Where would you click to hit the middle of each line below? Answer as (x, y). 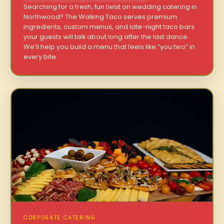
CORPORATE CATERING (60, 218)
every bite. (41, 56)
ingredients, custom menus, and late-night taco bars (109, 26)
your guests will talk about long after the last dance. (106, 36)
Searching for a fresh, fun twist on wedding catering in (110, 6)
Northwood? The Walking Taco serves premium (100, 16)
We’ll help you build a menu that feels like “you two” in (109, 46)
